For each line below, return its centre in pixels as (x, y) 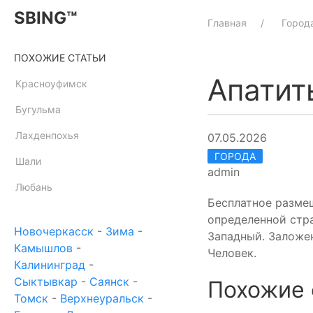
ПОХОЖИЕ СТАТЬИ (60, 58)
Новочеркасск (54, 231)
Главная (227, 23)
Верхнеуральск (102, 298)
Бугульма (38, 109)
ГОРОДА (235, 156)
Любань (34, 187)
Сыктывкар (46, 282)
